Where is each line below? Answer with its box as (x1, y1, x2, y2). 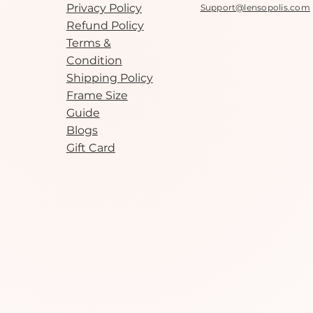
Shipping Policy (66, 71, 153, 85)
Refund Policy (66, 18, 144, 32)
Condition (66, 53, 122, 67)
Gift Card (66, 140, 115, 154)
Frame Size (66, 88, 128, 102)
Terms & (66, 36, 111, 50)
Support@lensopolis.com (200, 1, 310, 13)
